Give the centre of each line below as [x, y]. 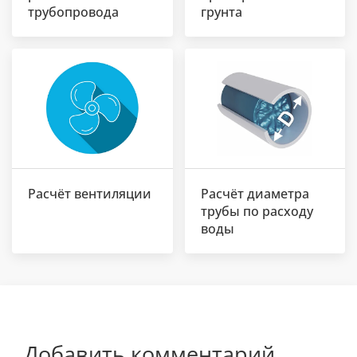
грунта [221, 12]
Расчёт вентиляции [90, 194]
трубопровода [73, 12]
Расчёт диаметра [255, 194]
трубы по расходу [257, 212]
